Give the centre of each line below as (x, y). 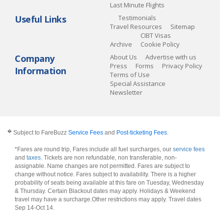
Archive (121, 44)
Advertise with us (171, 57)
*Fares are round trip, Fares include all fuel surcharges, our (94, 149)
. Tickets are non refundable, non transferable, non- (109, 158)
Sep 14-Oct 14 (34, 208)
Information (41, 71)
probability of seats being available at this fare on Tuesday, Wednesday (109, 183)
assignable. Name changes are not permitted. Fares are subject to (102, 166)
